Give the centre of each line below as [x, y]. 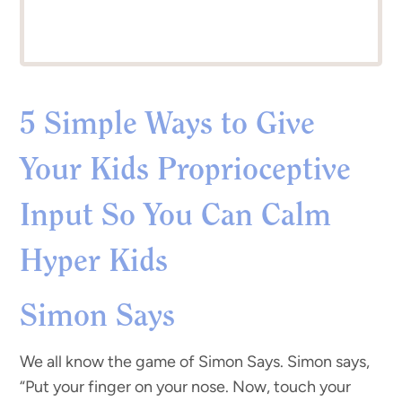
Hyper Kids [94, 262]
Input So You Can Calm [176, 216]
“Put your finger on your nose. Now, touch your [186, 386]
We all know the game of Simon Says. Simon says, [195, 361]
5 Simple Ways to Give [168, 124]
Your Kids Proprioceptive [186, 170]
